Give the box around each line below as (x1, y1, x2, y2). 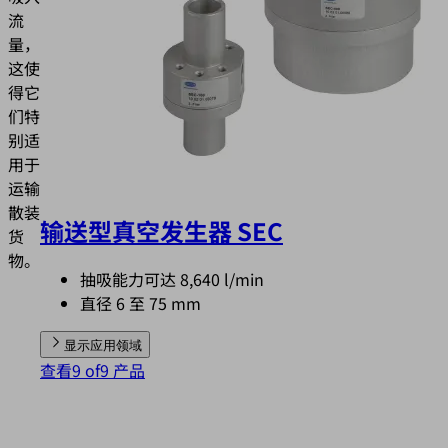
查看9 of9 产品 (40, 358, 145, 383)
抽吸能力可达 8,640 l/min (80, 267, 264, 292)
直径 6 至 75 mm (80, 291, 201, 316)
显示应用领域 (64, 338, 142, 354)
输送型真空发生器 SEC (40, 212, 283, 248)
